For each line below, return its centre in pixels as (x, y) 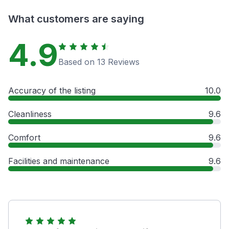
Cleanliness (30, 114)
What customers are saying (76, 19)
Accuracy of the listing (52, 90)
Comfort (24, 137)
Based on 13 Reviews (99, 62)
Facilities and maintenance (59, 161)
